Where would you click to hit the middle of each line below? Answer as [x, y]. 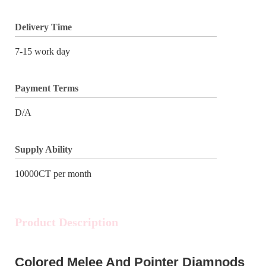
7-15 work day [42, 51]
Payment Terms [47, 88]
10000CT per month [53, 173]
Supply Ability [44, 149]
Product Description [66, 222]
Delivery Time [43, 27]
